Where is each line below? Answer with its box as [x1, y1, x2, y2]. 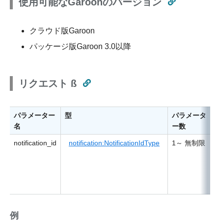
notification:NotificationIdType [69, 138, 160, 147]
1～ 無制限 [172, 138, 205, 147]
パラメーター [14, 111, 55, 119]
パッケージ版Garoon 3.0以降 [29, 42, 131, 51]
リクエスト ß [19, 78, 77, 89]
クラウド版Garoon [29, 26, 95, 35]
